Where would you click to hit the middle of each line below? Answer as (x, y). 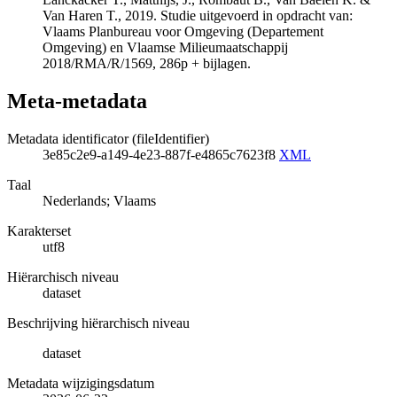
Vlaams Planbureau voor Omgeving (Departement (183, 32)
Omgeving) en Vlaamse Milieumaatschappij (165, 48)
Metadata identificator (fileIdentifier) (108, 138)
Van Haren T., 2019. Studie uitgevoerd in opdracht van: (198, 16)
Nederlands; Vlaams (99, 200)
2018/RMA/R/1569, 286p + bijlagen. (147, 64)
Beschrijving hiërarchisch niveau (98, 323)
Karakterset (39, 230)
